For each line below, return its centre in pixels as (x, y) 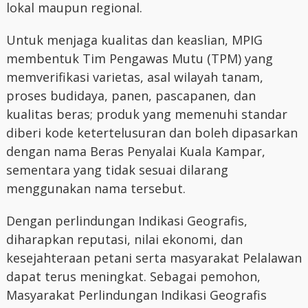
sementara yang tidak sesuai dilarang (117, 170)
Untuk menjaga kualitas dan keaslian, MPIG (134, 40)
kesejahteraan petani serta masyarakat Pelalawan (154, 258)
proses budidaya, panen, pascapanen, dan (131, 96)
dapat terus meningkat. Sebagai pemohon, (133, 276)
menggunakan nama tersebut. (96, 188)
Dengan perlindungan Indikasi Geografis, (126, 221)
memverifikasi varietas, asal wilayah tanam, (134, 77)
